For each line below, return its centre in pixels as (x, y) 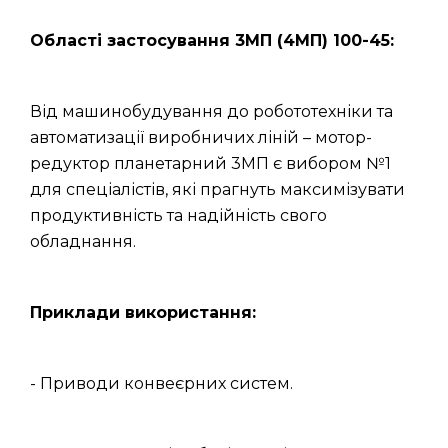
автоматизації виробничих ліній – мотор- (201, 137)
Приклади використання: (143, 312)
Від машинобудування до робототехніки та (211, 111)
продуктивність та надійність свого (178, 215)
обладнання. (83, 241)
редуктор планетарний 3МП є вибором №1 (210, 163)
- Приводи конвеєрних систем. (161, 383)
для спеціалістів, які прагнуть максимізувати (217, 189)
